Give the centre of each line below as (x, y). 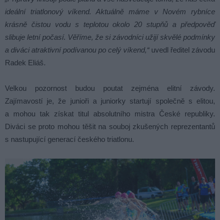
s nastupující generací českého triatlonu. (69, 139)
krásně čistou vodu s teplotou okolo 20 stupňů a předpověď (110, 24)
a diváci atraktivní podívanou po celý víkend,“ (77, 50)
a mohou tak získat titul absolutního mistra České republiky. (110, 114)
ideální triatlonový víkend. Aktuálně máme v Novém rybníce (110, 12)
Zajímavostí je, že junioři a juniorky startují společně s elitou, (110, 101)
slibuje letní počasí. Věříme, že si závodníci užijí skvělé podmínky (110, 37)
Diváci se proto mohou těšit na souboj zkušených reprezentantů (110, 126)
